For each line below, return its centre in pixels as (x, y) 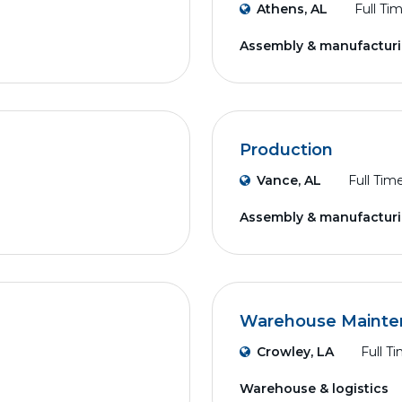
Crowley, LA (295, 352)
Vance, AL (289, 180)
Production (286, 150)
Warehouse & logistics (314, 389)
